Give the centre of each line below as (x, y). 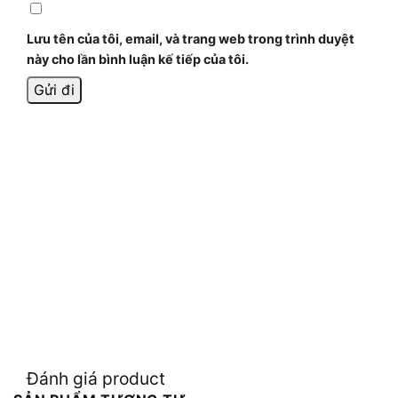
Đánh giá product (96, 378)
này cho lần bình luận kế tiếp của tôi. (138, 59)
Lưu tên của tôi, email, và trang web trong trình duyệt (191, 38)
